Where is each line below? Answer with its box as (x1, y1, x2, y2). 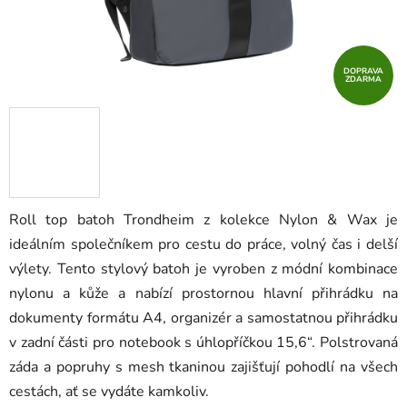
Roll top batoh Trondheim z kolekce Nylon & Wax (9, 210, 377, 231)
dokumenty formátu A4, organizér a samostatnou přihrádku (9, 308, 398, 329)
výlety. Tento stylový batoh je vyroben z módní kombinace (9, 259, 398, 280)
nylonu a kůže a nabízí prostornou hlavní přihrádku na (9, 283, 398, 304)
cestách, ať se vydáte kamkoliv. (9, 382, 209, 402)
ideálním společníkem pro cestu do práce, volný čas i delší (9, 234, 398, 255)
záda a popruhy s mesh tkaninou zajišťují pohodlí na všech (9, 357, 398, 378)
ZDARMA (345, 74, 382, 85)
